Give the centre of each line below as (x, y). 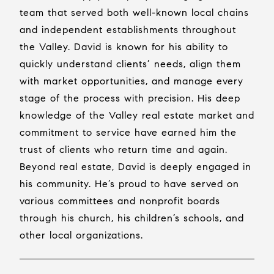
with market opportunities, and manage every (131, 81)
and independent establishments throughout (128, 30)
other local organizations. (81, 235)
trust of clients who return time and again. (124, 150)
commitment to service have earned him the (128, 132)
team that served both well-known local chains (134, 13)
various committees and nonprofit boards (120, 201)
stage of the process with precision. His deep (130, 98)
